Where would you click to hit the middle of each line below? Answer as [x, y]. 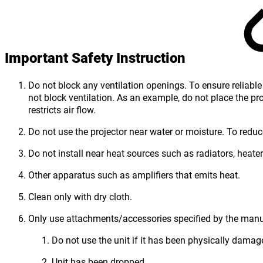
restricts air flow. [62, 110]
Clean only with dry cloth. [80, 197]
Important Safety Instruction [97, 58]
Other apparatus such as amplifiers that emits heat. [134, 175]
